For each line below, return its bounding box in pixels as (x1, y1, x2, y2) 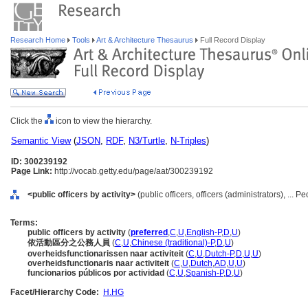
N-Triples (170, 135, 206, 146)
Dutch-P (205, 249, 234, 258)
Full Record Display (198, 36, 265, 44)
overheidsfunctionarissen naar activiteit (27, 249, 184, 258)
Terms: (10, 218, 38, 228)
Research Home (10, 36, 67, 44)
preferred (131, 228, 168, 237)
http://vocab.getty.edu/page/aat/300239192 (52, 166, 213, 176)
